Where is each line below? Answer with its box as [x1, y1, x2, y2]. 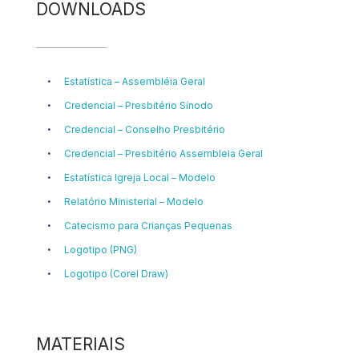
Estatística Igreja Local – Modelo [64, 171, 216, 184]
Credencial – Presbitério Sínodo [64, 99, 213, 112]
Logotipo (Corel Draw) [64, 268, 168, 280]
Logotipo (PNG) [64, 244, 137, 256]
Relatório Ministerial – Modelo [64, 196, 204, 208]
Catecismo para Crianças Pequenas [64, 220, 232, 232]
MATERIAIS [36, 334, 125, 355]
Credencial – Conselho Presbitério [64, 123, 225, 136]
